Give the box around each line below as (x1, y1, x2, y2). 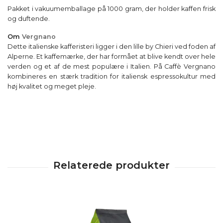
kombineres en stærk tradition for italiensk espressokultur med (7, 73, 216, 81)
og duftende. (7, 15, 50, 23)
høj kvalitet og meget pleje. (7, 83, 96, 91)
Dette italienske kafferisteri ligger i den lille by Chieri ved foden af (7, 43, 216, 51)
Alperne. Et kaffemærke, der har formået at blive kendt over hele (7, 53, 216, 61)
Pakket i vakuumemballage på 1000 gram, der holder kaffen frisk (7, 5, 216, 13)
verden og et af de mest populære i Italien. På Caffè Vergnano (7, 63, 216, 71)
